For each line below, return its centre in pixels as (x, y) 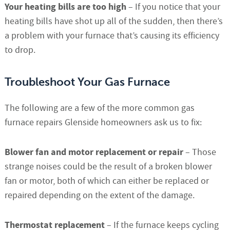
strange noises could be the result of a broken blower (108, 167)
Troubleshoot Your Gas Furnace (87, 82)
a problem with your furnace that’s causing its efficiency (112, 36)
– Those (199, 152)
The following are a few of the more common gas (99, 108)
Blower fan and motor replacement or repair (94, 152)
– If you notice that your (174, 7)
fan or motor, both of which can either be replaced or (107, 181)
